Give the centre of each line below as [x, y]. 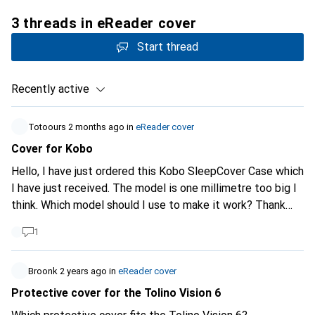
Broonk [43, 271]
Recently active [50, 89]
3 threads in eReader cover [104, 23]
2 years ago [83, 271]
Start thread [168, 47]
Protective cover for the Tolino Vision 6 [116, 293]
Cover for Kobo [52, 149]
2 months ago [96, 127]
